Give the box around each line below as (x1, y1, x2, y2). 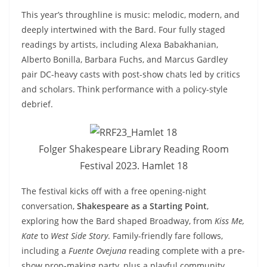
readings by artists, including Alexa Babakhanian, (21, 39, 218, 51)
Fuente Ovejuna (69, 245, 126, 257)
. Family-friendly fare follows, (108, 230, 223, 242)
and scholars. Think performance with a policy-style (21, 83, 228, 95)
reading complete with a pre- (126, 245, 245, 257)
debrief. (21, 98, 53, 110)
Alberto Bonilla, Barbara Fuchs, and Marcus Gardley (21, 54, 228, 66)
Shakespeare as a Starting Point (77, 200, 207, 212)
